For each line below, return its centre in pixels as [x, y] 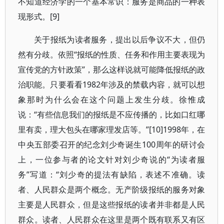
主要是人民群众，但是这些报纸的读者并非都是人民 [112, 204]
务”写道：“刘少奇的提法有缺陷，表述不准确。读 [112, 174]
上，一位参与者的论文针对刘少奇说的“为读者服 [112, 159]
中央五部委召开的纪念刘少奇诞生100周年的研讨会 [112, 144]
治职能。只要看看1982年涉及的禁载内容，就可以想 [112, 84]
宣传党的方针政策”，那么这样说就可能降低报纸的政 [112, 69]
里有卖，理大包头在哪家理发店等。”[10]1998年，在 [112, 129]
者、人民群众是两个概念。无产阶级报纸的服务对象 [112, 189]
